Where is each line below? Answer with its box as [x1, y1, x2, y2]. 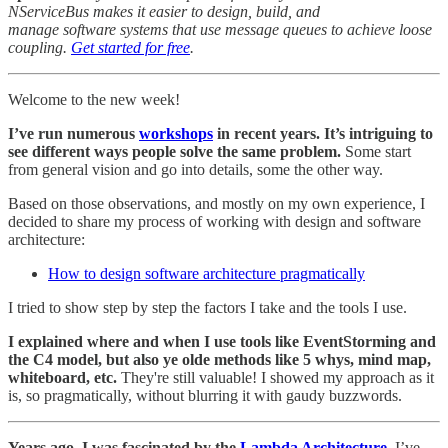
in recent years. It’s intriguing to [213, 124, 433, 142]
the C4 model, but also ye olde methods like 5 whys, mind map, [8, 350, 431, 368]
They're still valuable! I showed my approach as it [117, 368, 434, 386]
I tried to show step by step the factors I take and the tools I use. [8, 298, 407, 316]
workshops [139, 124, 213, 142]
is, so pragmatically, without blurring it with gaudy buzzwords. [8, 386, 402, 404]
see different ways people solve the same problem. [8, 142, 341, 160]
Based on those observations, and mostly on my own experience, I [8, 194, 425, 212]
